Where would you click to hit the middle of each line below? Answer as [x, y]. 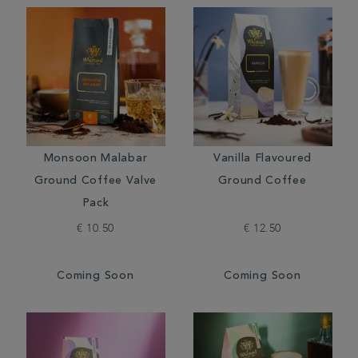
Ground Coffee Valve [95, 181]
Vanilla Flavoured [263, 159]
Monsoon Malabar [95, 159]
